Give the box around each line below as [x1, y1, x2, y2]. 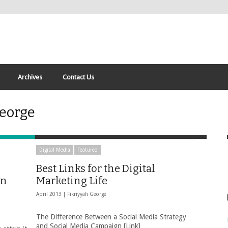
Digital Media [39, 147, 70, 153]
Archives [18, 73, 42, 81]
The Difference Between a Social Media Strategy [36, 213, 186, 221]
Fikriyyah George [67, 191, 106, 197]
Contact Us [63, 73, 94, 81]
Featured [77, 147, 98, 153]
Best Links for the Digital [36, 162, 155, 175]
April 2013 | [36, 191, 67, 197]
